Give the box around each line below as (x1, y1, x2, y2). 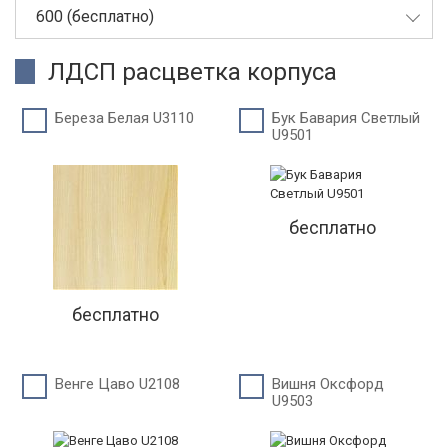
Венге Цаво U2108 (55, 375, 180, 393)
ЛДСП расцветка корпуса (48, 58, 337, 86)
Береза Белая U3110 (55, 109, 194, 127)
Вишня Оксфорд (271, 375, 384, 393)
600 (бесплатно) (36, 7, 154, 26)
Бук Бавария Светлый (271, 109, 420, 127)
